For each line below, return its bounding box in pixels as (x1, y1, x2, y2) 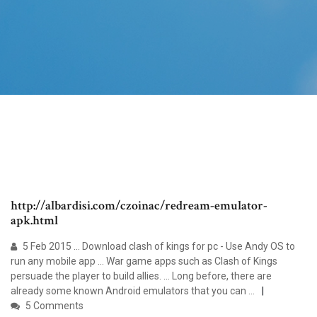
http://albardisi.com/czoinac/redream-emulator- (11, 197, 267, 214)
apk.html (11, 212, 58, 229)
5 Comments (23, 300, 83, 312)
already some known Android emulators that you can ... (11, 285, 255, 297)
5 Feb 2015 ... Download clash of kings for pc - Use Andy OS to (21, 241, 295, 253)
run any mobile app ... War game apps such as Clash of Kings (11, 255, 277, 267)
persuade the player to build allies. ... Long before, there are (11, 270, 272, 282)
